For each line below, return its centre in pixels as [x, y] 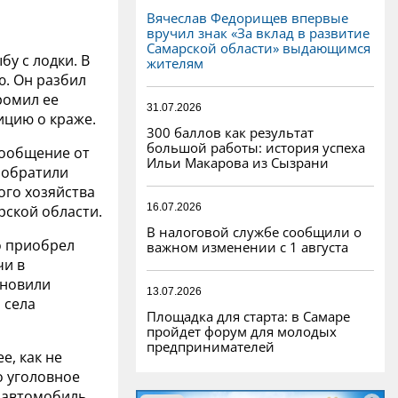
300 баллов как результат [230, 132]
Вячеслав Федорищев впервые [247, 17]
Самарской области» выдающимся [259, 48]
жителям [175, 63]
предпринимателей [211, 346]
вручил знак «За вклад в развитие [258, 32]
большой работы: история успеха [256, 147]
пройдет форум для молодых [242, 331]
